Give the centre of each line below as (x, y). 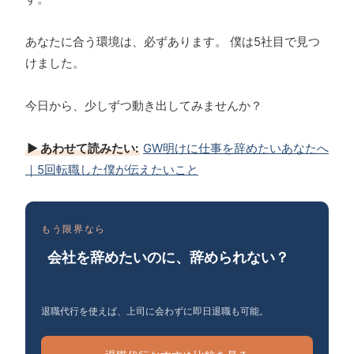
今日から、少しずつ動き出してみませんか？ (144, 106)
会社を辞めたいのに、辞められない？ (168, 258)
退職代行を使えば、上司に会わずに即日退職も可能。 (155, 311)
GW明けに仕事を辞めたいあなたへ (236, 149)
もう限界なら (74, 229)
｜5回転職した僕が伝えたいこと (112, 170)
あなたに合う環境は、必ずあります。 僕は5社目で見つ (173, 42)
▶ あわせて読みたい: (83, 149)
